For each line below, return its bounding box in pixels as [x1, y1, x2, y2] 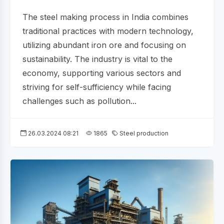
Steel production [118, 129, 168, 137]
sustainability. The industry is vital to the [22, 53, 172, 64]
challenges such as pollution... [22, 95, 136, 106]
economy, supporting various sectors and [22, 67, 181, 78]
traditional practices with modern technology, [22, 25, 193, 36]
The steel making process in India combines [22, 11, 188, 22]
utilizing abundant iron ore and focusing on [22, 39, 186, 50]
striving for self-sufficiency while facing [22, 81, 171, 92]
